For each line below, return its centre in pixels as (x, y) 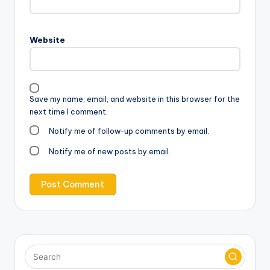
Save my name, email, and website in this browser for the (135, 99)
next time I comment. (69, 111)
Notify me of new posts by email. (110, 152)
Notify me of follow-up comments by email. (129, 131)
